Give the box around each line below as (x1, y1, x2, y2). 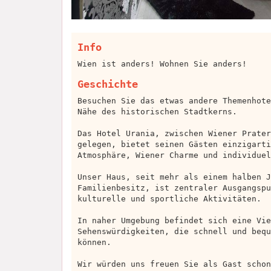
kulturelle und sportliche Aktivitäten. (77, 194, 261, 204)
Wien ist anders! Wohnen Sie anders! (77, 59, 247, 69)
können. (77, 238, 111, 247)
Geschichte (77, 78, 138, 91)
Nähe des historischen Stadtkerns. (77, 107, 237, 117)
